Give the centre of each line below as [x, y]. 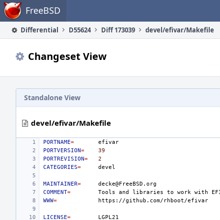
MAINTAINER [60, 184]
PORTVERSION [62, 151]
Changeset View [67, 56]
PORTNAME [57, 142]
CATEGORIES [60, 167]
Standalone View [52, 97]
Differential [39, 30]
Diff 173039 [118, 30]
